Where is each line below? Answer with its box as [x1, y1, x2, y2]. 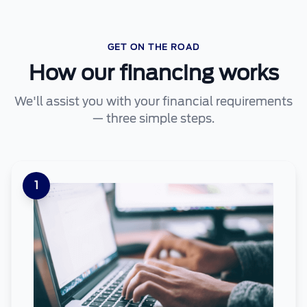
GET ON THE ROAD [108, 42, 199, 52]
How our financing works [28, 60, 279, 85]
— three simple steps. [93, 112, 214, 125]
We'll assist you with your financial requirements [14, 95, 293, 108]
